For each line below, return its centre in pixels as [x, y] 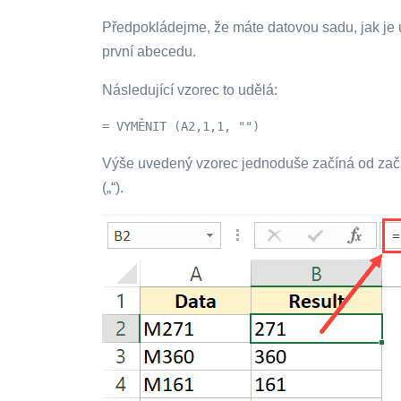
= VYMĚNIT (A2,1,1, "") [181, 127]
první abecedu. [149, 52]
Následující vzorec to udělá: [190, 90]
